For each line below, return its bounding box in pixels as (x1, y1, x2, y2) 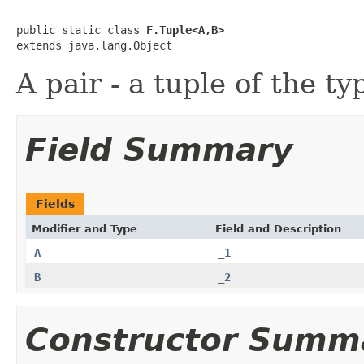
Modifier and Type (32, 222, 137, 235)
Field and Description (215, 222, 341, 235)
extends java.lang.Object (16, 38, 172, 52)
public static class (16, 23, 146, 37)
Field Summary (25, 131, 292, 168)
